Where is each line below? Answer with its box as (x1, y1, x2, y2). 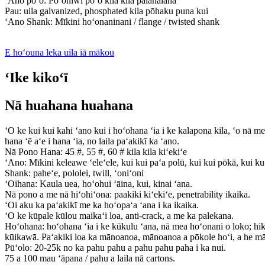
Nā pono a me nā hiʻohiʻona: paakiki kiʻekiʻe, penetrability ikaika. (5, 189, 250, 199)
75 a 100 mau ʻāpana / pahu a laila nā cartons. (5, 253, 175, 263)
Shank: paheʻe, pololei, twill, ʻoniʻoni (5, 167, 144, 178)
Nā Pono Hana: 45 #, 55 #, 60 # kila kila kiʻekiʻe (5, 146, 187, 157)
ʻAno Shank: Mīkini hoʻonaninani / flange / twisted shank (5, 17, 219, 27)
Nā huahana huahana (5, 97, 133, 113)
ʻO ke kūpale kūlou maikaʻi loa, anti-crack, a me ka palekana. (5, 210, 234, 221)
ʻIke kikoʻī (5, 69, 68, 85)
